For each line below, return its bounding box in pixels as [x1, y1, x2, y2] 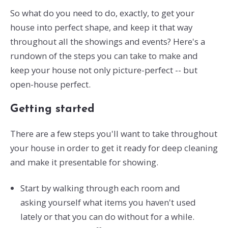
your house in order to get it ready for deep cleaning [10, 141, 218, 154]
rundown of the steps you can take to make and [10, 50, 198, 62]
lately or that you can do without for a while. [20, 210, 194, 222]
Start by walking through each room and [20, 182, 180, 194]
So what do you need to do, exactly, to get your [10, 7, 194, 19]
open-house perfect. [10, 78, 91, 91]
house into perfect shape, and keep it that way [10, 21, 192, 34]
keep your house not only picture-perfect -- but [10, 64, 197, 76]
